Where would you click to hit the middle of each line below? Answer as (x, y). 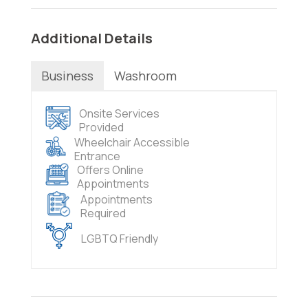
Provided (101, 127)
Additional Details (91, 38)
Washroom (145, 75)
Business (67, 75)
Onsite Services (119, 113)
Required (103, 213)
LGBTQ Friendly (119, 238)
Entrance (97, 156)
